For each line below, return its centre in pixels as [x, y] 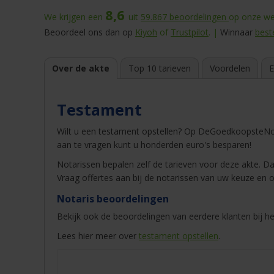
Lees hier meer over [98, 236]
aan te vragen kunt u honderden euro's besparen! [154, 145]
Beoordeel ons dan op [90, 32]
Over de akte [81, 68]
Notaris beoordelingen [113, 199]
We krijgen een [75, 17]
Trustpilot [190, 32]
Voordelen [230, 68]
